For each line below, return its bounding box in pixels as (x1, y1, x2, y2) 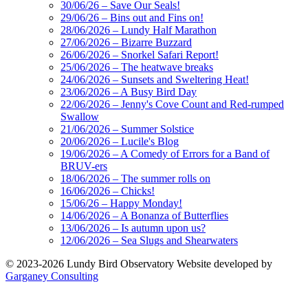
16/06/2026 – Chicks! (60, 184, 155, 197)
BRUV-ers (60, 159, 107, 172)
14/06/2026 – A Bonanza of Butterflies (60, 209, 228, 221)
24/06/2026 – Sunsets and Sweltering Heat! (60, 73, 249, 85)
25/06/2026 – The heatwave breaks (60, 60, 213, 73)
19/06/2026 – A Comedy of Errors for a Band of (60, 147, 269, 159)
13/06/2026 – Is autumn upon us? (60, 221, 206, 234)
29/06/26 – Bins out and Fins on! (60, 11, 203, 23)
